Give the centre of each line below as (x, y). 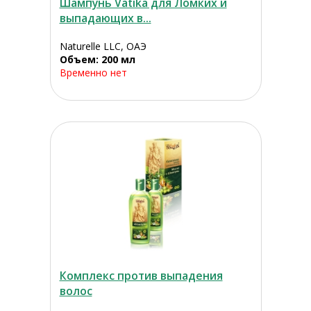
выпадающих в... (105, 18)
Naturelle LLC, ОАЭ (103, 47)
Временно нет (93, 73)
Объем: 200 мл (97, 60)
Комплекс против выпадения (141, 276)
